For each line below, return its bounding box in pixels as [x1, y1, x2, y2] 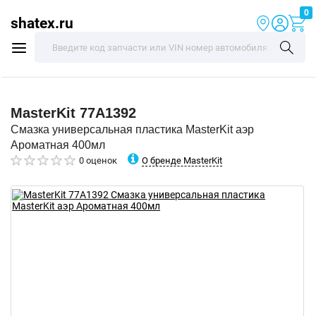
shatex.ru [11, 14, 73, 32]
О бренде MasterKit [142, 154, 222, 166]
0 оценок [79, 155, 117, 166]
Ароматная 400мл [11, 139, 105, 151]
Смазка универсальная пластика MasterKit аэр [11, 123, 254, 135]
